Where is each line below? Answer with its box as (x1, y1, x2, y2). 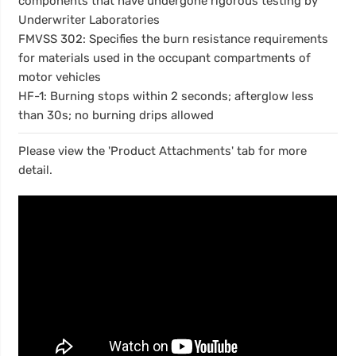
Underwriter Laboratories (18, 12, 161, 27)
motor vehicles (18, 69, 102, 84)
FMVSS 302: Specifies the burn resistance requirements (18, 31, 329, 46)
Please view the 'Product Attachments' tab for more (18, 143, 308, 158)
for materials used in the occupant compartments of (18, 50, 311, 65)
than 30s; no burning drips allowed (18, 107, 215, 122)
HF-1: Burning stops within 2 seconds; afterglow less (18, 88, 315, 103)
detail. (18, 162, 53, 177)
